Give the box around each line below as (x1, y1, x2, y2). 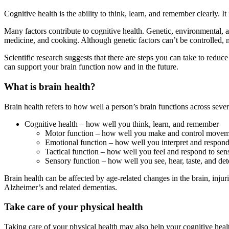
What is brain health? (4, 81, 96, 92)
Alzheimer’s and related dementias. (4, 182, 117, 192)
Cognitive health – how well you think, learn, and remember (25, 119, 219, 128)
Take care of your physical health (4, 201, 143, 213)
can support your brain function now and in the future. (4, 62, 178, 72)
